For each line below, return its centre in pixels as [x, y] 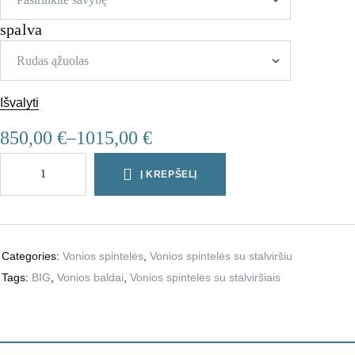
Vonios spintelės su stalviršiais [205, 278]
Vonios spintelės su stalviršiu [221, 256]
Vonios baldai [90, 278]
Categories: [32, 256]
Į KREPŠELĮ [168, 175]
